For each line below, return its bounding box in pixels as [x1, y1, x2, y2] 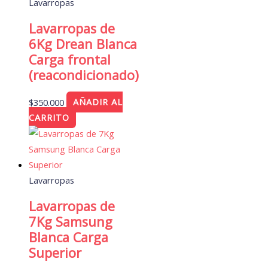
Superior [29, 243, 81, 261]
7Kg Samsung [29, 212, 112, 230]
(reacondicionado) [29, 66, 139, 84]
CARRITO [29, 111, 69, 124]
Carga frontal [29, 51, 111, 69]
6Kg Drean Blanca [29, 35, 137, 53]
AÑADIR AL [72, 96, 123, 108]
